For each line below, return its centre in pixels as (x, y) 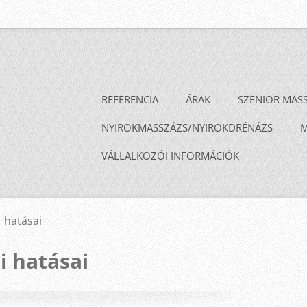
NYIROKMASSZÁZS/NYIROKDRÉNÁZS (187, 128)
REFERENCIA (130, 100)
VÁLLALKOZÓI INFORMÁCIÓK (170, 156)
